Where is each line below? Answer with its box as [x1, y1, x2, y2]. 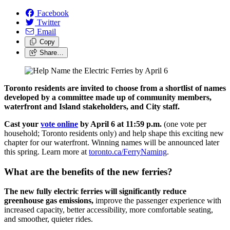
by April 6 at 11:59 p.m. [78, 119, 162, 128]
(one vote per [162, 119, 206, 128]
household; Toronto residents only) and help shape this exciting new [4, 128, 224, 138]
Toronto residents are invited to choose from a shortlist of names [4, 83, 226, 92]
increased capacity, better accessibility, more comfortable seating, [4, 205, 213, 215]
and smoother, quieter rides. [4, 215, 93, 224]
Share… [39, 48, 64, 56]
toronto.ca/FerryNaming [89, 147, 167, 156]
